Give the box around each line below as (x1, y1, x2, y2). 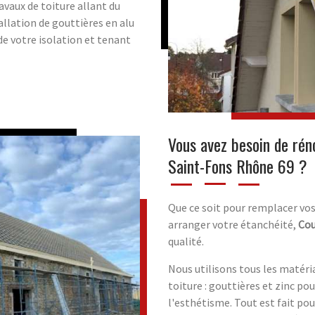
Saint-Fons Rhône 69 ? (168, 153, 307, 179)
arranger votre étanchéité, (168, 217, 298, 232)
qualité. (168, 234, 204, 249)
